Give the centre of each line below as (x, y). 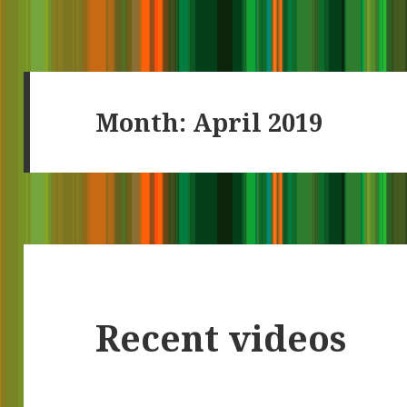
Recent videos (221, 338)
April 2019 (258, 122)
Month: (144, 122)
